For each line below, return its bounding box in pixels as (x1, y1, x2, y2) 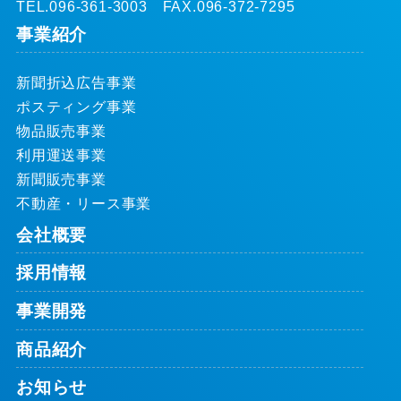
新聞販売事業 (15, 170, 107, 187)
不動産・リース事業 (15, 194, 152, 211)
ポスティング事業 (15, 98, 137, 115)
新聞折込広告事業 (15, 73, 137, 90)
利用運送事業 (15, 146, 107, 163)
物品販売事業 (15, 122, 107, 139)
